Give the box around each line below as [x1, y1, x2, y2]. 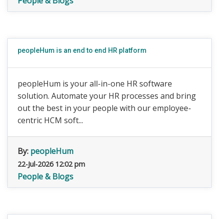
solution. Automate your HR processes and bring [18, 90, 196, 101]
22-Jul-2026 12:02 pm [18, 159, 85, 169]
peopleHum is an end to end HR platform [18, 46, 147, 54]
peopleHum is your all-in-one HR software [18, 78, 172, 89]
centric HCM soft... [18, 115, 83, 126]
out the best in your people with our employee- [18, 103, 191, 113]
